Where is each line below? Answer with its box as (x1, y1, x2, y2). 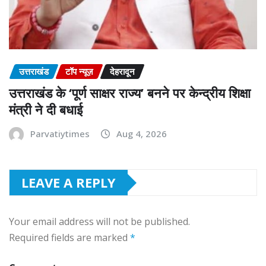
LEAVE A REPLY (21, 173, 116, 192)
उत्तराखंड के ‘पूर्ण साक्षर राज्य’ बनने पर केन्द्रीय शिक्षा (9, 84, 251, 102)
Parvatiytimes (30, 128, 90, 140)
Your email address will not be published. (9, 215, 190, 229)
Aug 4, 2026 (116, 128, 167, 140)
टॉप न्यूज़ (65, 65, 93, 77)
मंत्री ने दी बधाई (9, 100, 83, 119)
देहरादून (110, 65, 135, 77)
